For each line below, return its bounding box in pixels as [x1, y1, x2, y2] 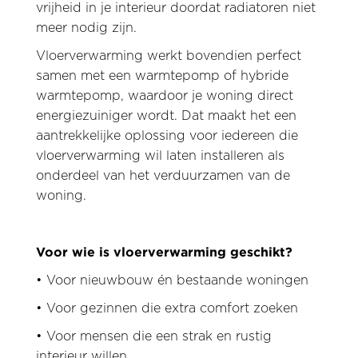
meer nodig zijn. [35, 22, 137, 34]
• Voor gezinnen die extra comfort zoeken [35, 302, 298, 315]
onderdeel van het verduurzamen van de [35, 169, 290, 182]
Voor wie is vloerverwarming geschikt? [35, 245, 292, 259]
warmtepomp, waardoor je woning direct [35, 89, 293, 102]
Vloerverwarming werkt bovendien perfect [35, 50, 301, 62]
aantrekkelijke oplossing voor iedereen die [35, 129, 298, 142]
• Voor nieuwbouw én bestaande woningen [35, 274, 308, 287]
